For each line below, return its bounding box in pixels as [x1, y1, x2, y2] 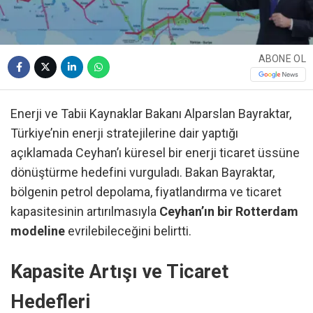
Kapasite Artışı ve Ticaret [10, 261, 228, 284]
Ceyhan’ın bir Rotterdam [159, 203, 298, 219]
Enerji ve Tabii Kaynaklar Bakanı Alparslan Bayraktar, [10, 105, 291, 121]
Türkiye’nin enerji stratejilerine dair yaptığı [10, 125, 238, 140]
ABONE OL [258, 53, 306, 65]
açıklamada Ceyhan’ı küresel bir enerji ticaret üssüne [10, 145, 300, 160]
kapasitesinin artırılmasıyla [10, 203, 159, 219]
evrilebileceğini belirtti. [65, 223, 191, 238]
